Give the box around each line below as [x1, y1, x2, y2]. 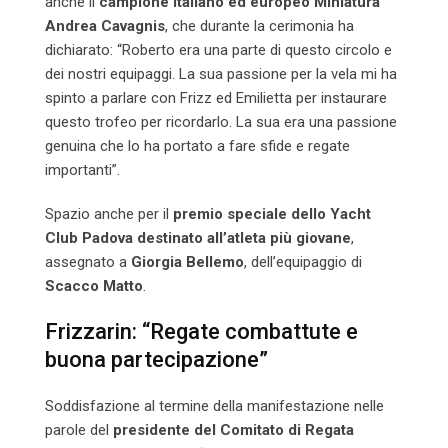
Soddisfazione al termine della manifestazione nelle [45, 397, 384, 416]
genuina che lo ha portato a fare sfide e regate [45, 137, 350, 156]
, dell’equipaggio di [244, 253, 362, 272]
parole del [45, 421, 113, 440]
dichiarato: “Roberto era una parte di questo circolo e [45, 41, 392, 60]
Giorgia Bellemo [131, 253, 244, 272]
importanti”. [45, 161, 120, 180]
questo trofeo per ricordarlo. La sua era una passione [45, 113, 397, 132]
